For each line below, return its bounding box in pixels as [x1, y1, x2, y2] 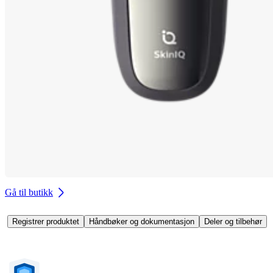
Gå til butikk [5, 186, 53, 197]
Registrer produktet [12, 216, 79, 226]
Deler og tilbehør [204, 216, 262, 226]
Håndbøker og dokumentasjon [89, 216, 194, 226]
